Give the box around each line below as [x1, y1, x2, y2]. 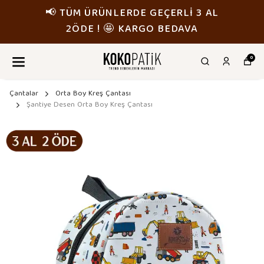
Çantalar [9, 87, 38, 101]
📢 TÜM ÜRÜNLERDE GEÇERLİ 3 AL [45, 5, 219, 23]
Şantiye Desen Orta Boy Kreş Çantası [27, 98, 153, 112]
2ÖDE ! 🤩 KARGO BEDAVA [66, 21, 198, 39]
